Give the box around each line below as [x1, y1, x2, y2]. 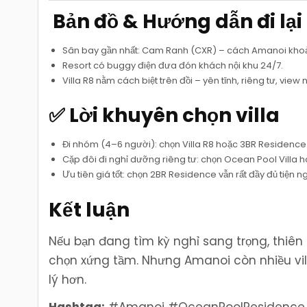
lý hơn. [49, 271, 87, 288]
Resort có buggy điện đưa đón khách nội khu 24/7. [62, 58, 284, 72]
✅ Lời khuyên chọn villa [49, 102, 280, 130]
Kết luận [49, 196, 130, 223]
